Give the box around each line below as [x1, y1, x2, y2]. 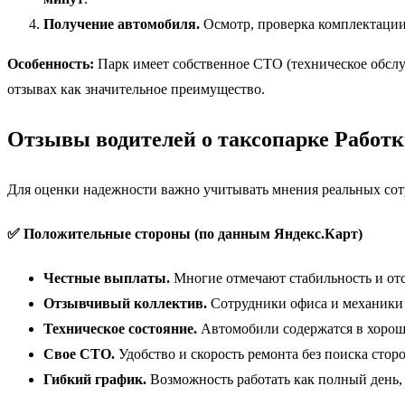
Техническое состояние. [43, 321, 197, 337]
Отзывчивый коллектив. [43, 296, 207, 312]
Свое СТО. [43, 346, 115, 363]
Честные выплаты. [43, 270, 170, 287]
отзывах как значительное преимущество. [7, 81, 265, 98]
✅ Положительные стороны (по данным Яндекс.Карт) [7, 226, 363, 242]
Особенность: [7, 56, 94, 72]
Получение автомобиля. [43, 16, 200, 33]
